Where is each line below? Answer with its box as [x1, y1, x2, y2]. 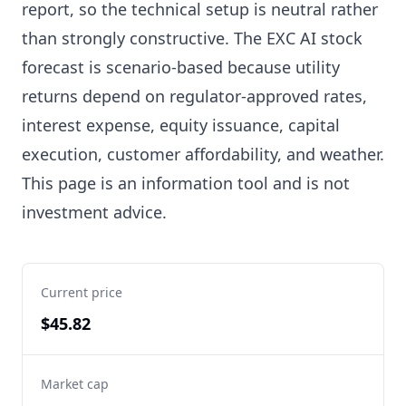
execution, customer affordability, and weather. [22, 143, 384, 165]
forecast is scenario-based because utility [22, 56, 340, 78]
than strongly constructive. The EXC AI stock [22, 27, 362, 49]
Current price [41, 284, 122, 301]
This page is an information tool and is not [22, 172, 350, 194]
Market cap [41, 375, 109, 392]
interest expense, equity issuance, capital [22, 114, 340, 136]
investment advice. [22, 201, 167, 223]
